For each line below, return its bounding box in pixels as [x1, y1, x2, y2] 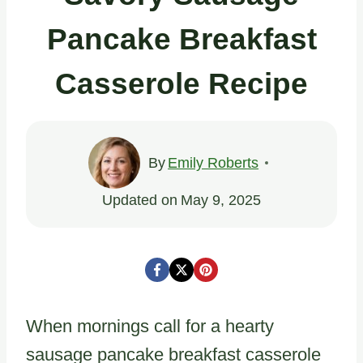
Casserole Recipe [55, 67, 308, 100]
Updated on [102, 191, 178, 208]
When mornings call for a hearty [26, 315, 274, 336]
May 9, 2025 [180, 191, 261, 208]
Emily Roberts [168, 154, 259, 171]
